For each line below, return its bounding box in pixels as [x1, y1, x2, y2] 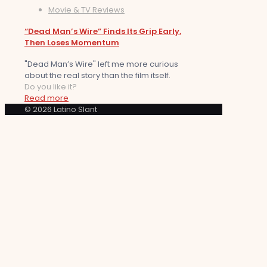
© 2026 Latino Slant [24, 104, 97, 116]
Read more [24, 92, 69, 104]
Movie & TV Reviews [48, 4, 125, 15]
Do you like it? [24, 81, 77, 93]
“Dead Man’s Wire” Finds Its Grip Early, [24, 26, 181, 38]
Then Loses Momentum [24, 37, 119, 49]
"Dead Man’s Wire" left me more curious [24, 58, 178, 70]
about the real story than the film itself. [24, 70, 170, 82]
